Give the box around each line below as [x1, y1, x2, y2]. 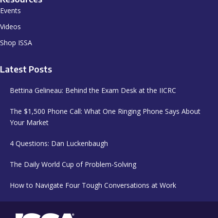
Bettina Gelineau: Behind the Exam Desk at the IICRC [10, 86, 176, 95]
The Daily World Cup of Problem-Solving [10, 160, 136, 169]
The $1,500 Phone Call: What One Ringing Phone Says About [10, 107, 200, 116]
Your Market [10, 118, 49, 127]
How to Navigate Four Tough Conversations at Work [10, 181, 176, 190]
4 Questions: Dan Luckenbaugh [10, 139, 108, 148]
